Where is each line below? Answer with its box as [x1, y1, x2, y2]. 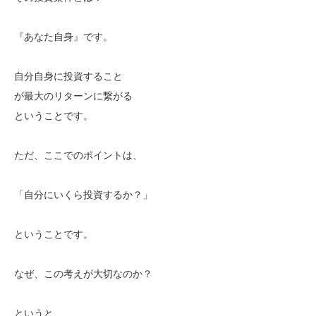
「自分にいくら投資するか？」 [14, 189, 152, 201]
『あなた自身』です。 [14, 31, 113, 43]
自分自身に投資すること [14, 71, 123, 83]
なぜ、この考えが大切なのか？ [14, 268, 152, 280]
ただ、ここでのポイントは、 [14, 150, 142, 162]
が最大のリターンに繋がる [14, 90, 133, 102]
